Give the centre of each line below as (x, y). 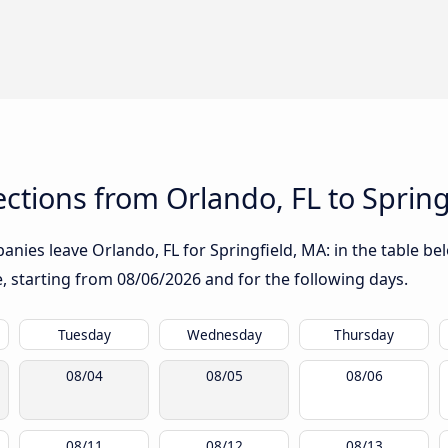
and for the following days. (304, 279)
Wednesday (224, 335)
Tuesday (84, 335)
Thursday (364, 335)
